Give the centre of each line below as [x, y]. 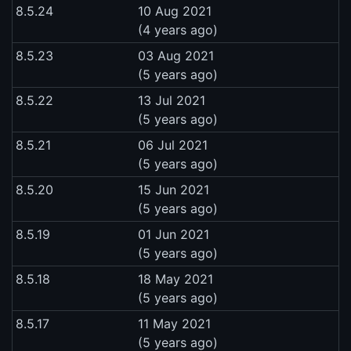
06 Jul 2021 [173, 145]
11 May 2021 [174, 324]
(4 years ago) [178, 30]
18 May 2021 [175, 279]
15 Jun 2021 [174, 190]
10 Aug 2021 [175, 11]
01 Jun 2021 [174, 235]
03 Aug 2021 [176, 56]
